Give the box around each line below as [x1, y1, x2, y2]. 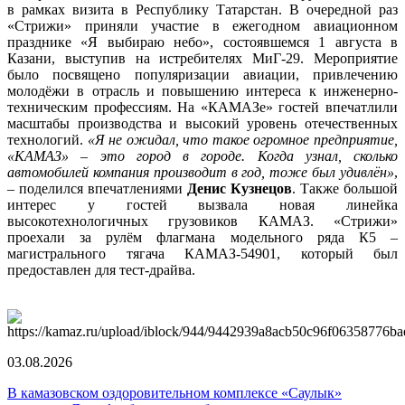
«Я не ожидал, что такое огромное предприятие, [87, 131, 399, 147]
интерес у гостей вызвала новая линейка [7, 196, 398, 212]
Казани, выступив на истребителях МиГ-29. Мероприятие [7, 50, 398, 66]
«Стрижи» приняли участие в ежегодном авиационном [7, 17, 398, 33]
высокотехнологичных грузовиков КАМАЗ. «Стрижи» [7, 212, 398, 229]
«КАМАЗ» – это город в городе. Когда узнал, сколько [7, 147, 398, 164]
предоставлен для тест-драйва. [7, 261, 195, 278]
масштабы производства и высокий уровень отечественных [7, 115, 398, 131]
